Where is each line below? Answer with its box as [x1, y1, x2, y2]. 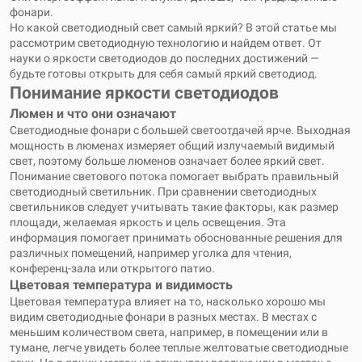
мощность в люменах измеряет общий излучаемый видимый [10, 139, 335, 152]
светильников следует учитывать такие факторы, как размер [10, 200, 339, 213]
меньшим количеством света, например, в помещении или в [10, 326, 328, 339]
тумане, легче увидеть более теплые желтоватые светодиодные [10, 341, 348, 354]
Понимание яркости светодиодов [10, 83, 279, 103]
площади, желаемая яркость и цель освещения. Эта [10, 216, 286, 229]
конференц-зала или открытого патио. [10, 262, 215, 275]
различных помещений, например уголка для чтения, [10, 246, 292, 259]
